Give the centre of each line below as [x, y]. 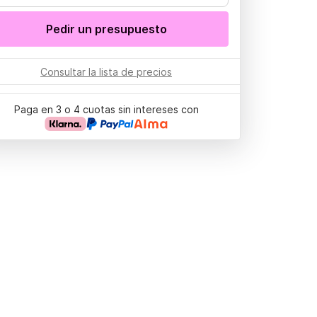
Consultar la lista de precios [106, 72]
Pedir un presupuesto [106, 29]
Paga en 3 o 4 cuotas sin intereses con [106, 109]
